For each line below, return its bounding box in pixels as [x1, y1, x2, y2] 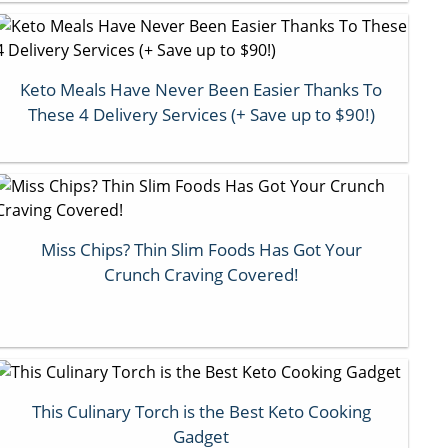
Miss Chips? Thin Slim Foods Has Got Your [40, 237, 362, 261]
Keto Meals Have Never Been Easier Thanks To [20, 77, 383, 101]
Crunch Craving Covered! [103, 262, 299, 286]
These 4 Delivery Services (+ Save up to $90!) [27, 102, 375, 126]
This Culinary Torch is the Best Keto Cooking [31, 400, 371, 424]
